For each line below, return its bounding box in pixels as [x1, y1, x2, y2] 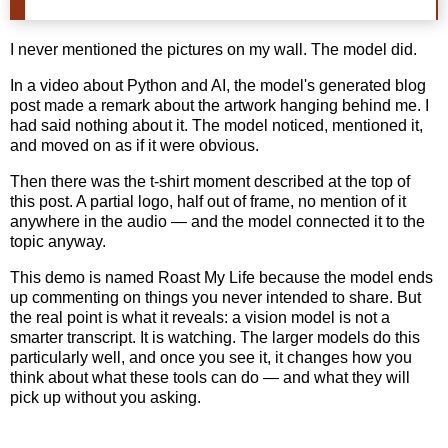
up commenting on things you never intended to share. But [10, 288, 421, 306]
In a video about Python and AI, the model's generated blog [10, 77, 426, 95]
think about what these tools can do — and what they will [10, 368, 410, 386]
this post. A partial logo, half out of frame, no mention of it [10, 192, 406, 210]
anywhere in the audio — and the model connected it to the [10, 212, 425, 230]
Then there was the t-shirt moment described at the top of [10, 172, 410, 190]
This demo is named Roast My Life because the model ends [10, 268, 433, 286]
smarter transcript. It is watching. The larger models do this [10, 328, 420, 346]
